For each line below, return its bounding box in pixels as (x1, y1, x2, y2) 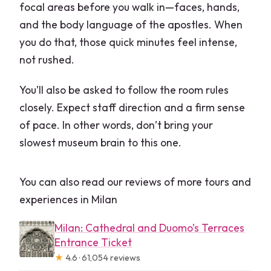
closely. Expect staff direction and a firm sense (19, 100, 246, 115)
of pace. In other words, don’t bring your (19, 118, 214, 132)
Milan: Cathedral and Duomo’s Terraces (54, 221, 245, 235)
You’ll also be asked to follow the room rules (19, 83, 229, 97)
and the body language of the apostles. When (19, 18, 243, 32)
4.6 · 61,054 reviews (64, 252, 141, 264)
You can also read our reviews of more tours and (19, 175, 252, 189)
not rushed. (19, 53, 75, 67)
